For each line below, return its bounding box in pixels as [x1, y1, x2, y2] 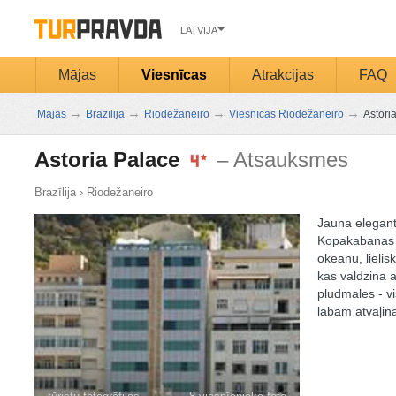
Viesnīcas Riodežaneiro [229, 108, 344, 120]
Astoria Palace [34, 148, 186, 171]
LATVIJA [179, 25, 217, 35]
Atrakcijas [251, 67, 314, 82]
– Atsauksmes [216, 148, 348, 171]
